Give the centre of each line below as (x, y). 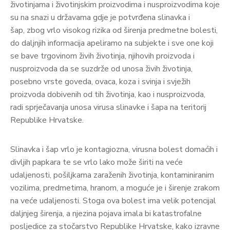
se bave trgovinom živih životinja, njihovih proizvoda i (102, 56)
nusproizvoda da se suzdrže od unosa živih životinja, (101, 69)
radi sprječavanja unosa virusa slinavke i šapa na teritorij (108, 107)
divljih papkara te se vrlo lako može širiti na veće (97, 162)
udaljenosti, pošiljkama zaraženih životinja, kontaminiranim (112, 175)
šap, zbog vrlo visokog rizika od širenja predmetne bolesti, (114, 30)
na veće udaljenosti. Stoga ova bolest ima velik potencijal (113, 200)
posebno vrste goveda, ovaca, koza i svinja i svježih (100, 81)
